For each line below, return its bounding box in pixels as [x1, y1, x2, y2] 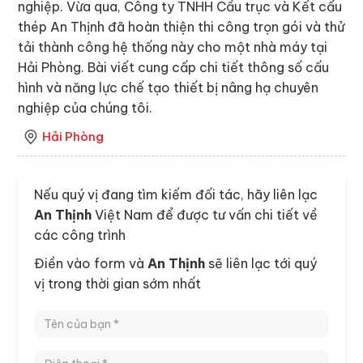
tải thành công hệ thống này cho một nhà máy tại [18, 38, 328, 55]
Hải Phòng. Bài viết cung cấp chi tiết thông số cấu [18, 58, 330, 75]
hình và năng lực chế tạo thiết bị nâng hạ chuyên [18, 79, 319, 96]
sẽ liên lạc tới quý [205, 254, 318, 271]
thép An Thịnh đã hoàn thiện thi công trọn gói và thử [18, 18, 345, 35]
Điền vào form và [34, 254, 148, 271]
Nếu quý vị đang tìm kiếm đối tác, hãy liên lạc [34, 186, 318, 203]
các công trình [34, 226, 126, 243]
